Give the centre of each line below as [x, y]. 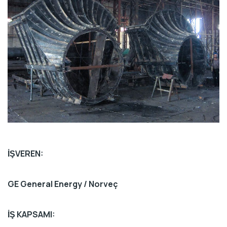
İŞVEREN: [26, 154]
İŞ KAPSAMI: [31, 215]
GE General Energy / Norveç [63, 184]
